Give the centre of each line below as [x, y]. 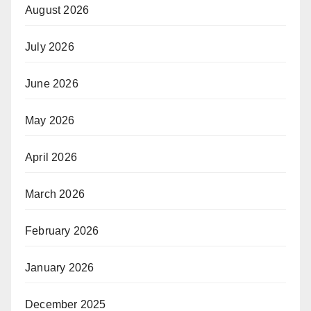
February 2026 [62, 230]
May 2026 [50, 120]
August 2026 [57, 10]
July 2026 [50, 47]
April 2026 [51, 157]
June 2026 [52, 83]
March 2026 [55, 194]
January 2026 [60, 267]
